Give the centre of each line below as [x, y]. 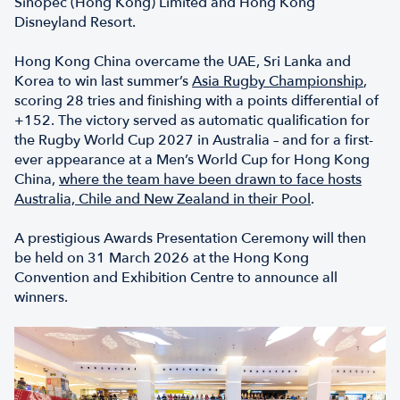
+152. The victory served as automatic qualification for [192, 121]
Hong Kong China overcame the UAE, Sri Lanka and [183, 62]
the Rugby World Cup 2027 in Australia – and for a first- [194, 141]
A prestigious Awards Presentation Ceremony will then [190, 239]
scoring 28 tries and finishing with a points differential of [196, 101]
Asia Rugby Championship [278, 82]
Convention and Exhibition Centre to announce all [176, 278]
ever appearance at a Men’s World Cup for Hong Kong [192, 160]
